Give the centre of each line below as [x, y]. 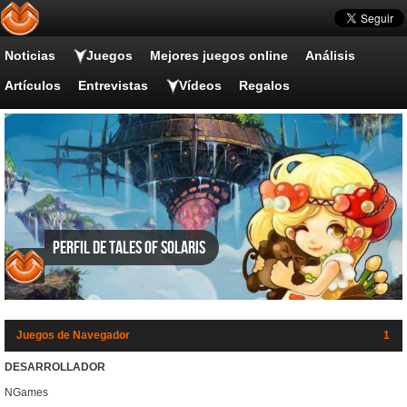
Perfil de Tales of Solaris [129, 248]
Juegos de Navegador [73, 336]
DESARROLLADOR [55, 367]
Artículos [33, 85]
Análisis [330, 55]
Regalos [264, 85]
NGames [26, 393]
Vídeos [200, 85]
